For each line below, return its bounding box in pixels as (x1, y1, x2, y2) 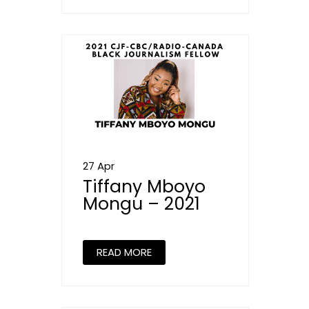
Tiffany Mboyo (83, 174, 206, 199)
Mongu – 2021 (83, 191, 200, 216)
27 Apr (83, 158, 114, 173)
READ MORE (97, 244, 152, 259)
